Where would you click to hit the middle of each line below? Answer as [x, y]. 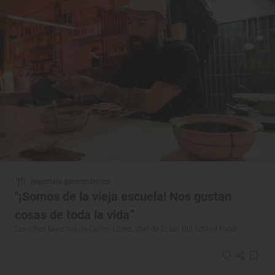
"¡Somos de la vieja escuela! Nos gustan [123, 197]
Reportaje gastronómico [71, 182]
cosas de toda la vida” [75, 215]
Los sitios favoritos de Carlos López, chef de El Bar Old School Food [126, 229]
